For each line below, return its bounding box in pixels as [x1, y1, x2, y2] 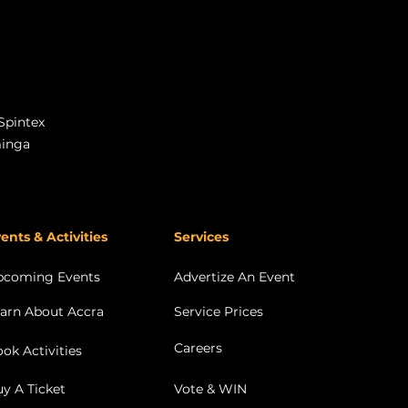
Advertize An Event [174, 268, 295, 285]
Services [174, 228, 229, 245]
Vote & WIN [174, 380, 247, 397]
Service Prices [174, 302, 263, 320]
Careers [174, 339, 222, 356]
